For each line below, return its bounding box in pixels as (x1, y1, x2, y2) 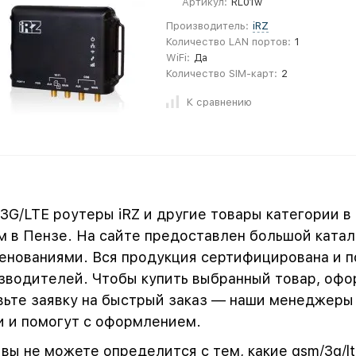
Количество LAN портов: (166, 36, 291, 48)
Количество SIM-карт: (166, 68, 277, 79)
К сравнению (187, 95, 252, 108)
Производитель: (166, 20, 249, 32)
